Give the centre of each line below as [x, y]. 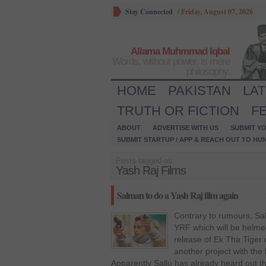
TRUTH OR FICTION [178, 111]
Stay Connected [149, 12]
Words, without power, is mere [171, 61]
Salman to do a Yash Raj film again [178, 195]
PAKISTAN [199, 91]
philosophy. [208, 72]
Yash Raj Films [151, 170]
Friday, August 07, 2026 [217, 12]
